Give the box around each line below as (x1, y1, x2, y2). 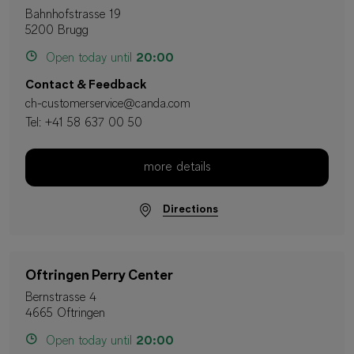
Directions (163, 203, 218, 216)
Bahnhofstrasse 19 (25, 8, 121, 21)
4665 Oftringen (25, 307, 105, 321)
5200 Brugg (25, 24, 88, 37)
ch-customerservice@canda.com (25, 97, 190, 111)
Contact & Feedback (25, 78, 146, 92)
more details (143, 160, 211, 174)
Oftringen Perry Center (25, 269, 173, 284)
